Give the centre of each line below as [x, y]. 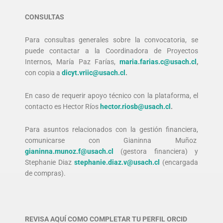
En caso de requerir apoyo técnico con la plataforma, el [111, 96]
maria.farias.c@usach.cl [158, 62]
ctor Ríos [86, 107]
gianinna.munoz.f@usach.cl [69, 151]
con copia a [43, 73]
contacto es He [48, 107]
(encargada [180, 162]
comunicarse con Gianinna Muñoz [111, 140]
